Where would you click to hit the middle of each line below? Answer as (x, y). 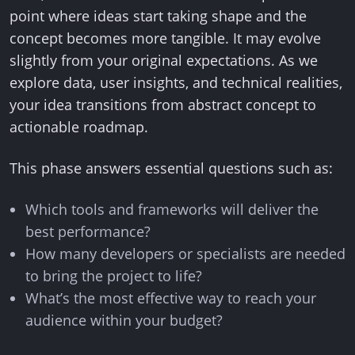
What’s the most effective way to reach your (171, 298)
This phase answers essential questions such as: (171, 168)
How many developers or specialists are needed (185, 254)
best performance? (88, 231)
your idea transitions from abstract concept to (163, 105)
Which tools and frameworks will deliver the (172, 209)
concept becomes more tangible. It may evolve (165, 38)
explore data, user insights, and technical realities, (176, 82)
